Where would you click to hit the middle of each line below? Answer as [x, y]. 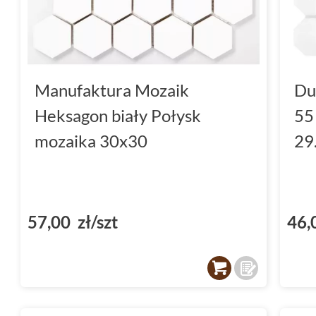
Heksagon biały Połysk [118, 115]
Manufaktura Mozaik [112, 90]
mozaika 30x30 [91, 140]
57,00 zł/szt [73, 221]
